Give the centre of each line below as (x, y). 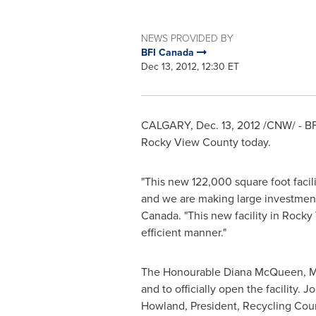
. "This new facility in (230, 215)
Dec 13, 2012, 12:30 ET (190, 67)
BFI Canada (169, 52)
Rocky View (170, 142)
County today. (235, 142)
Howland (163, 306)
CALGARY (165, 125)
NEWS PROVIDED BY (187, 38)
